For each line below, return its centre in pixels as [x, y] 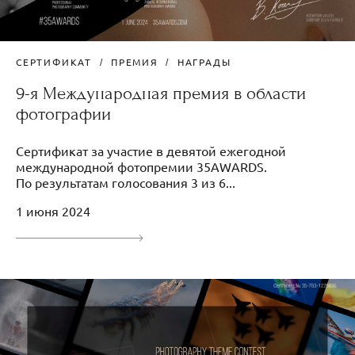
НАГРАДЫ [204, 62]
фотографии [63, 115]
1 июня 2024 [53, 211]
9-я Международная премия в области [161, 94]
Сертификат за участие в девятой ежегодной [151, 151]
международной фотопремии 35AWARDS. [141, 167]
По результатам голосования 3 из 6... [126, 183]
